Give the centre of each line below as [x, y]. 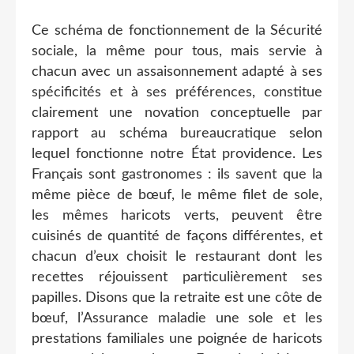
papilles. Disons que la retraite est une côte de [177, 298]
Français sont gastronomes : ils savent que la [177, 174]
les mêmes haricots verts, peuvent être [177, 215]
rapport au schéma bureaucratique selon [177, 133]
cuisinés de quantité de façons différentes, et [177, 236]
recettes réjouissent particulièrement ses [177, 277]
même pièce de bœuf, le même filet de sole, [177, 195]
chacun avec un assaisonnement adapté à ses [177, 72]
